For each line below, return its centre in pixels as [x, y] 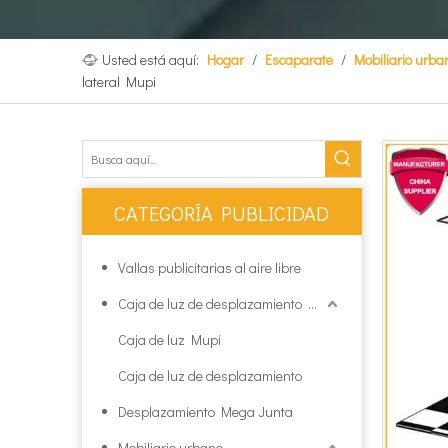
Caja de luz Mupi [169, 339]
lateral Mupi [119, 81]
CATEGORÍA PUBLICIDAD [221, 213]
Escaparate [299, 59]
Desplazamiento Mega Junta [205, 411]
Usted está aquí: [150, 59]
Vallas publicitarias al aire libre [209, 267]
